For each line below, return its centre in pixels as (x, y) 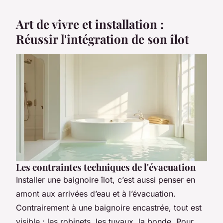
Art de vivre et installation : (90, 24)
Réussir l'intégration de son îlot (102, 39)
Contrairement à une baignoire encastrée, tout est (109, 208)
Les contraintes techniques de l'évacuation (106, 167)
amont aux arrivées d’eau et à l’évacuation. (96, 194)
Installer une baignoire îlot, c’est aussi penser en (106, 180)
